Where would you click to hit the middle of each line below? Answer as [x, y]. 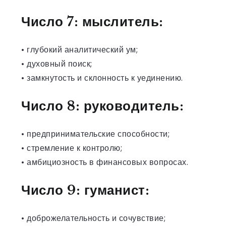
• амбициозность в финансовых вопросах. [105, 162]
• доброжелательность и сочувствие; [93, 218]
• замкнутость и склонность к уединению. [102, 78]
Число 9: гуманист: [85, 190]
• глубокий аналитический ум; [79, 49]
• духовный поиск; [57, 64]
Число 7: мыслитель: [92, 21]
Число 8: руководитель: [102, 106]
